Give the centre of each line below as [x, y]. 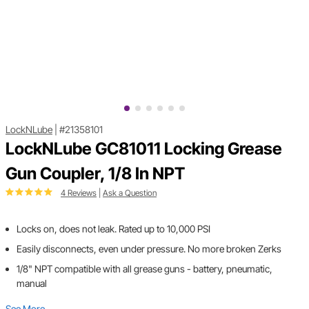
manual [32, 283]
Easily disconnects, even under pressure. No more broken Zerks [149, 249]
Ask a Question [130, 193]
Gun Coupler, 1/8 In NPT [95, 174]
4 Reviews [79, 193]
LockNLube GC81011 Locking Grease [144, 149]
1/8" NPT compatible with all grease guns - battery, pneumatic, [144, 269]
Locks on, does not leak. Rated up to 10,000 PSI [113, 229]
